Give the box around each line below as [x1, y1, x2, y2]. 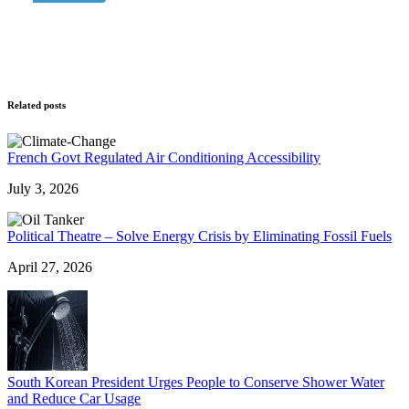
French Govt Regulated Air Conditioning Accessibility [7, 149, 320, 165]
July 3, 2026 [7, 180, 79, 196]
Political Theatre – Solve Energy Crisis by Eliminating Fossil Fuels [7, 227, 392, 244]
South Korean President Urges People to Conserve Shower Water [7, 373, 384, 390]
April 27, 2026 [7, 258, 92, 275]
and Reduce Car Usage [7, 390, 141, 406]
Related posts [7, 99, 66, 110]
